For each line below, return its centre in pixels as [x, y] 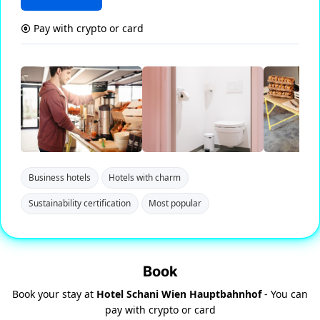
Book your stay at [54, 294]
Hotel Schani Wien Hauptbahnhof [179, 294]
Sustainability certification [79, 203]
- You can [285, 294]
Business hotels [59, 177]
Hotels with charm [145, 177]
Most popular [175, 203]
